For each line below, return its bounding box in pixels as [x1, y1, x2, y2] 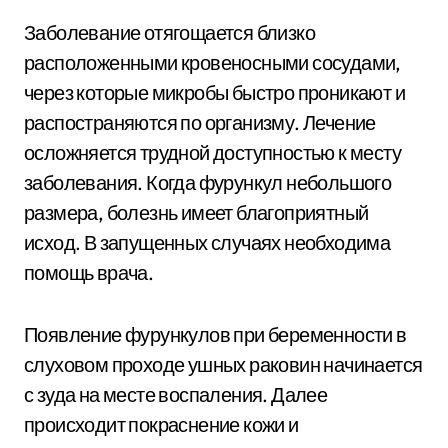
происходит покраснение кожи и [24, 412, 299, 437]
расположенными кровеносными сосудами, [24, 50, 401, 75]
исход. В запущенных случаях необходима [24, 230, 391, 255]
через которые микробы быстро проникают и [24, 80, 405, 105]
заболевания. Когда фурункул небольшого [24, 170, 392, 195]
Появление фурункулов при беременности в [24, 322, 407, 347]
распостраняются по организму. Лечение [24, 110, 376, 135]
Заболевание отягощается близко [24, 20, 315, 45]
